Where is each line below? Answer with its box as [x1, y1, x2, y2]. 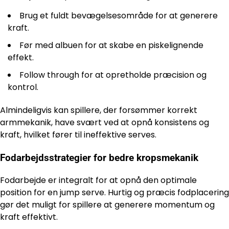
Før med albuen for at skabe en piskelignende [19, 39, 203, 51]
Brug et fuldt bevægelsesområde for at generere [19, 9, 218, 21]
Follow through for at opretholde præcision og [19, 68, 207, 81]
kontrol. [8, 81, 38, 93]
